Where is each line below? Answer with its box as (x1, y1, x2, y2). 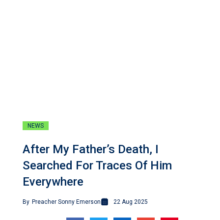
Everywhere (23, 175, 83, 189)
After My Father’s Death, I (23, 142, 159, 157)
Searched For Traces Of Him (23, 159, 172, 173)
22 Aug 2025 (113, 198, 148, 206)
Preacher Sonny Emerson (32, 198, 101, 206)
